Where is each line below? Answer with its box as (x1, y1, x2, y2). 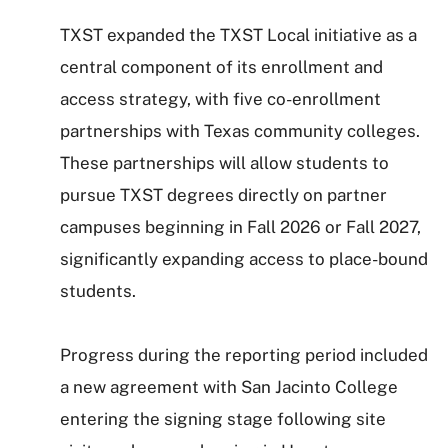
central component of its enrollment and (60, 57, 383, 77)
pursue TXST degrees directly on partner (60, 185, 387, 205)
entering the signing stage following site (60, 409, 386, 429)
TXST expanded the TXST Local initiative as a (60, 25, 417, 45)
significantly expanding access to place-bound (60, 249, 428, 269)
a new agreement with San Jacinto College (60, 377, 398, 397)
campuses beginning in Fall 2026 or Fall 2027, (60, 217, 421, 237)
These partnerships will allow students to (60, 153, 389, 173)
